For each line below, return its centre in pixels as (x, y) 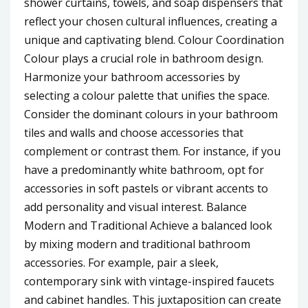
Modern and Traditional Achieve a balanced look (148, 226)
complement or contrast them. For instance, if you (152, 152)
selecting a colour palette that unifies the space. (147, 96)
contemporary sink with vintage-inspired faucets (149, 282)
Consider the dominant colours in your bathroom (151, 114)
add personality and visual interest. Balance (135, 207)
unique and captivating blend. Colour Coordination (154, 40)
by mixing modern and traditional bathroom (137, 244)
